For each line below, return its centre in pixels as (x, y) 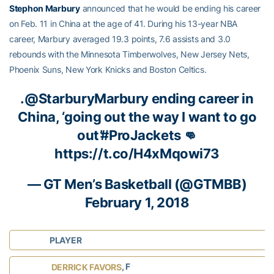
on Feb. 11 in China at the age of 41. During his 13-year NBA (124, 23)
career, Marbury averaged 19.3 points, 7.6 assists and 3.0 (120, 39)
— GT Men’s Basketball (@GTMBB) (137, 184)
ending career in (201, 98)
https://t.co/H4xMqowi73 (137, 153)
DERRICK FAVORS (86, 267)
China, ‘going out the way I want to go (137, 117)
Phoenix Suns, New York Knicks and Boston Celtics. (108, 69)
